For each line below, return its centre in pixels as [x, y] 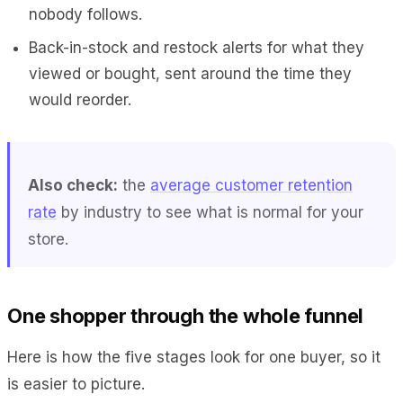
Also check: [73, 185]
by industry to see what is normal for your [210, 212]
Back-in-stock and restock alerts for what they [197, 47]
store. [48, 239]
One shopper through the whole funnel [186, 315]
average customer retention [251, 185]
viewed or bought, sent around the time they [190, 73]
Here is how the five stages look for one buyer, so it [194, 357]
